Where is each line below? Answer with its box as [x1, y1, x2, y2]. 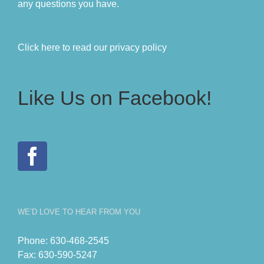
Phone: [18, 235, 50, 246]
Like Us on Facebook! [18, 86, 212, 109]
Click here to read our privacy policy [18, 42, 167, 52]
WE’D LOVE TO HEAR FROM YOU [18, 207, 140, 216]
